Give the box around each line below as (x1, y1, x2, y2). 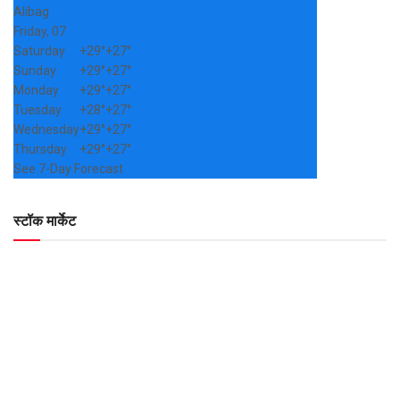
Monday (13, 82, 59, 97)
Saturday (13, 43, 65, 58)
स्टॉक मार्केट (13, 212, 76, 229)
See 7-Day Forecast (13, 161, 123, 176)
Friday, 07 (13, 23, 66, 38)
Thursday (13, 141, 67, 156)
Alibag (13, 4, 49, 19)
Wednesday (13, 121, 79, 137)
